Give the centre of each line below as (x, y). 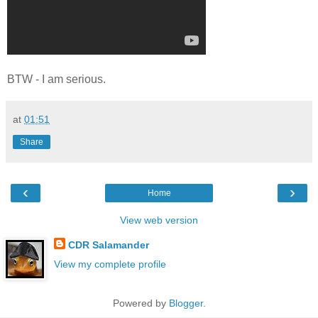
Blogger (186, 303)
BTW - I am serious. (56, 79)
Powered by (141, 303)
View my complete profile (110, 264)
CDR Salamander (108, 245)
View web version (159, 220)
